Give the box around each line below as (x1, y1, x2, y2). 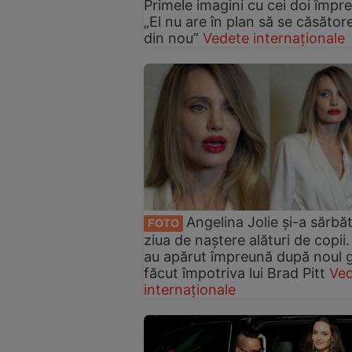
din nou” (144, 30, 199, 47)
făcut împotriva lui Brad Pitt (144, 264, 325, 281)
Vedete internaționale (203, 30, 345, 47)
